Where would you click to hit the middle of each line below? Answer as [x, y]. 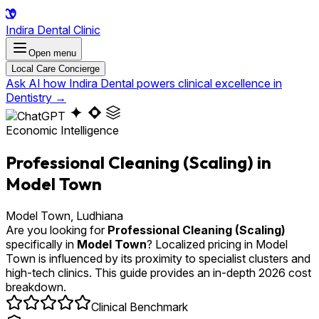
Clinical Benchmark [140, 307]
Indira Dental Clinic [53, 30]
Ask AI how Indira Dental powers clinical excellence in [144, 83]
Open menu [52, 53]
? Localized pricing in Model [217, 244]
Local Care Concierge [56, 69]
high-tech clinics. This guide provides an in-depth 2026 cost [158, 272]
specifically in [41, 244]
